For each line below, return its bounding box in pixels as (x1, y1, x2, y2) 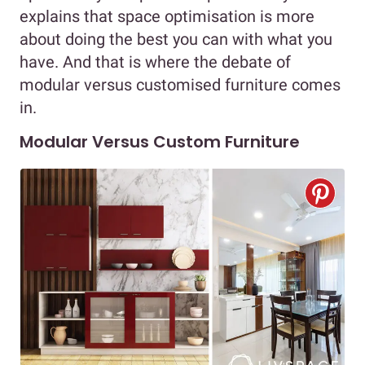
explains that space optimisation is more (20, 7, 314, 27)
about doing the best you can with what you (20, 29, 332, 50)
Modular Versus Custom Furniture (20, 130, 300, 154)
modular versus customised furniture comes (20, 75, 341, 95)
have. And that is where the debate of (20, 52, 291, 73)
